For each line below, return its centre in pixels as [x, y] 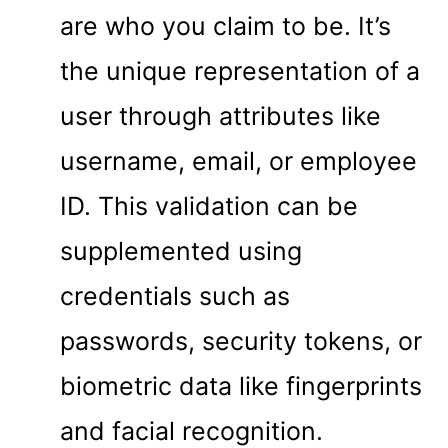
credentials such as [175, 296]
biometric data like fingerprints [241, 386]
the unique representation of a [240, 71]
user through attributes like [220, 116]
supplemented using [181, 251]
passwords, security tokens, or [241, 341]
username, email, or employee [238, 161]
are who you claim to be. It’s [225, 26]
